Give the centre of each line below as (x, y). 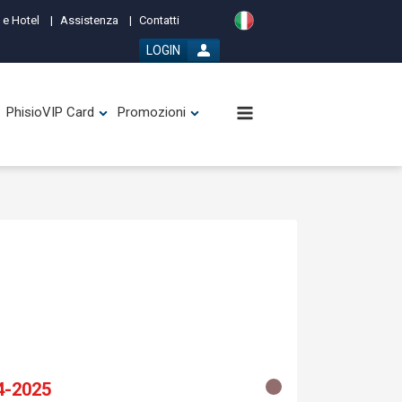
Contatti (160, 20)
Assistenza (90, 20)
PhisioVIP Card (51, 113)
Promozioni (152, 113)
